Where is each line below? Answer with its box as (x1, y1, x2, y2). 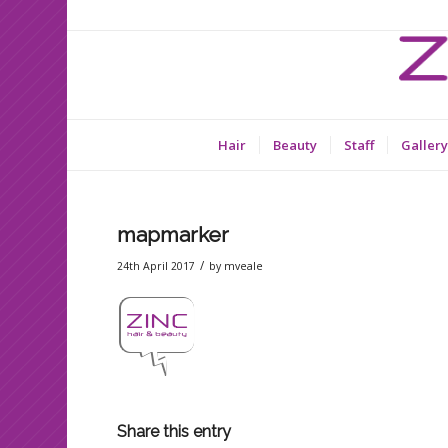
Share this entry (117, 422, 232, 442)
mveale (224, 259, 264, 273)
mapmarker (117, 222, 230, 247)
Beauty (273, 136, 317, 154)
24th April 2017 (117, 259, 196, 273)
